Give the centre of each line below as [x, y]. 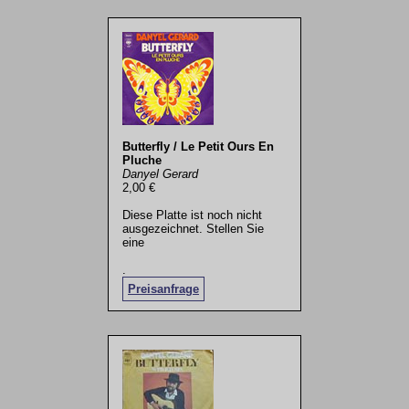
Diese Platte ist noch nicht [192, 215]
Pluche [142, 161]
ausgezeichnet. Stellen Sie [193, 229]
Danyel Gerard [160, 174]
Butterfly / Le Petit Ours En [198, 147]
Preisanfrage [163, 289]
